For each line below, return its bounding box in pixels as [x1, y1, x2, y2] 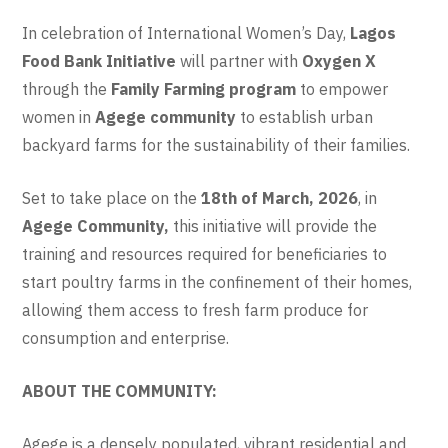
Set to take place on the [22, 188, 202, 209]
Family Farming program [111, 79, 301, 100]
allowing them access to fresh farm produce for [22, 300, 369, 321]
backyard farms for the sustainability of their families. [22, 135, 411, 156]
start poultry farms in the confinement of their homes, [22, 272, 413, 293]
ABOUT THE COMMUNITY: [22, 381, 218, 402]
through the [22, 79, 112, 100]
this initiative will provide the [173, 216, 378, 237]
